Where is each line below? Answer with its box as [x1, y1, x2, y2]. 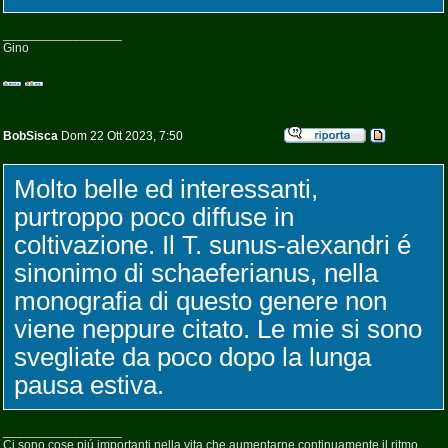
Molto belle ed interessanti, [14, 174, 318, 204]
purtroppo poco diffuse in [14, 202, 294, 232]
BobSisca [3, 129, 58, 143]
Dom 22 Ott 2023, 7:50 [58, 129, 183, 143]
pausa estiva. [14, 370, 164, 400]
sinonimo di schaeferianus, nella [14, 258, 378, 288]
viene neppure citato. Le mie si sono [14, 314, 422, 344]
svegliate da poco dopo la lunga [14, 342, 371, 372]
